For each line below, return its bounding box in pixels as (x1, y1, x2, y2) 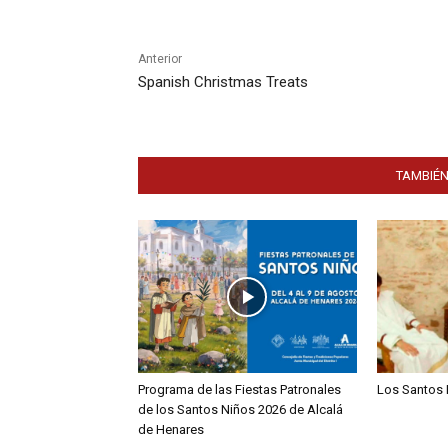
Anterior (138, 52, 182, 67)
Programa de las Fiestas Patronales (138, 382, 341, 398)
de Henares (138, 422, 204, 438)
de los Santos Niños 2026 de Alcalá (138, 402, 343, 418)
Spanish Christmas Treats (138, 73, 308, 92)
